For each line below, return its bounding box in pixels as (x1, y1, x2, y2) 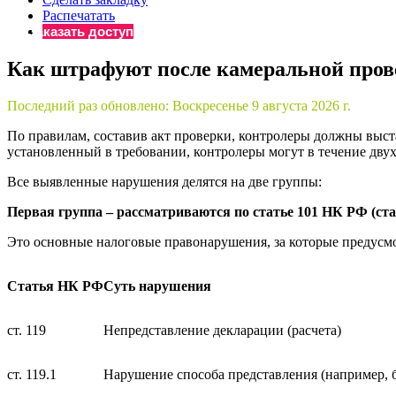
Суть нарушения (103, 278, 211, 294)
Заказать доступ (28, 23, 133, 39)
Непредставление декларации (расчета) (103, 323, 341, 339)
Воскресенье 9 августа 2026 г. (172, 98, 351, 114)
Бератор (319, 14, 369, 29)
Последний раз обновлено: (7, 98, 172, 114)
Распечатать (42, 7, 115, 23)
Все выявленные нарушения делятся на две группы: (7, 174, 322, 190)
